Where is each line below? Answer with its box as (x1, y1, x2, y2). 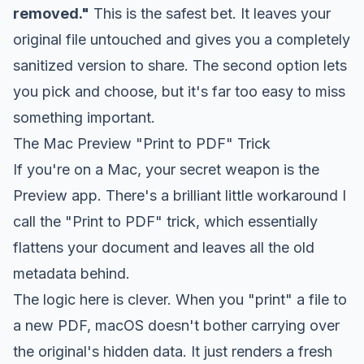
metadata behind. (13, 264, 130, 282)
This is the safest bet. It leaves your (89, 4, 331, 22)
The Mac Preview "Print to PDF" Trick (13, 134, 271, 152)
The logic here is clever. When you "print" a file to (13, 290, 347, 308)
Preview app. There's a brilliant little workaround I (13, 186, 346, 204)
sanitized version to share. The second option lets (13, 56, 347, 74)
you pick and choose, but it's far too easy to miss (13, 82, 345, 100)
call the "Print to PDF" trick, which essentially (13, 212, 318, 230)
